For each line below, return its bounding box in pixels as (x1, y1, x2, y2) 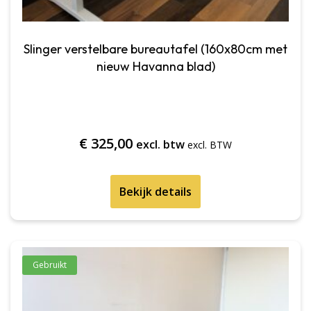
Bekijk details (119, 184, 192, 200)
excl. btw (136, 137, 185, 153)
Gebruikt (33, 259, 67, 271)
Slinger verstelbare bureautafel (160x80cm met (24, 41, 287, 58)
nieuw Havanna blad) (96, 58, 215, 75)
